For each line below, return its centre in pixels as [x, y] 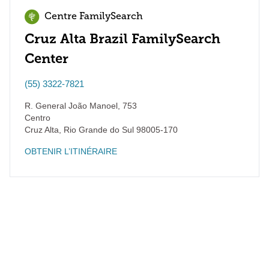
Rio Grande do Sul [98, 130]
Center [47, 59]
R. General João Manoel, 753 [81, 106]
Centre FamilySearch [94, 17]
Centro [38, 118]
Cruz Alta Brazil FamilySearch [122, 39]
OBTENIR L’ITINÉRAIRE [71, 151]
